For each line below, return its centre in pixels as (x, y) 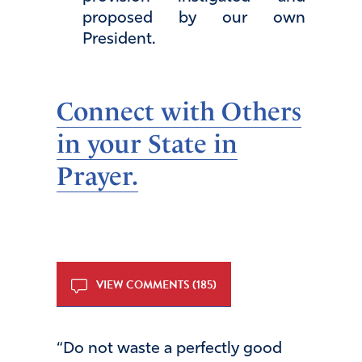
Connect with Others (179, 112)
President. (119, 39)
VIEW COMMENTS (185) (156, 284)
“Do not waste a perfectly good (169, 349)
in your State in (147, 144)
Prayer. (97, 177)
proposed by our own (194, 18)
